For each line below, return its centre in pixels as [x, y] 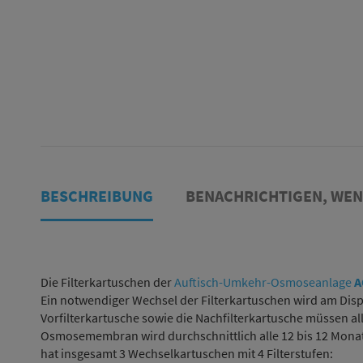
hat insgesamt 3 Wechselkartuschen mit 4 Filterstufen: [187, 353]
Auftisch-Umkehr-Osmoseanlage [264, 282]
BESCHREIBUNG [97, 195]
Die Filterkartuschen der [107, 282]
